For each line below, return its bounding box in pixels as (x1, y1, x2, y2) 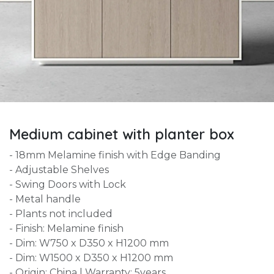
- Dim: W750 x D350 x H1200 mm (9, 237, 169, 249)
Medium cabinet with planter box (9, 125, 234, 143)
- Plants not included (9, 208, 113, 220)
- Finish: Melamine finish (9, 223, 124, 234)
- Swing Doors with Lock (9, 179, 126, 190)
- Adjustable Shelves (9, 164, 109, 176)
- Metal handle (9, 193, 81, 205)
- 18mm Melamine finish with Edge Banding (9, 149, 221, 161)
